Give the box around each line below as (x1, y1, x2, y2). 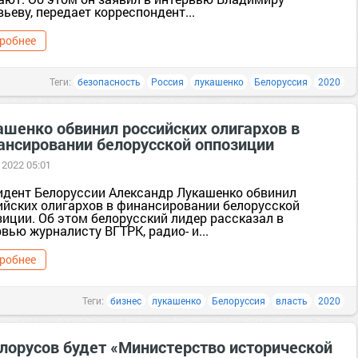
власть (276, 294, 308, 307)
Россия (151, 75, 184, 88)
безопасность (78, 75, 141, 88)
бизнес (110, 294, 141, 307)
